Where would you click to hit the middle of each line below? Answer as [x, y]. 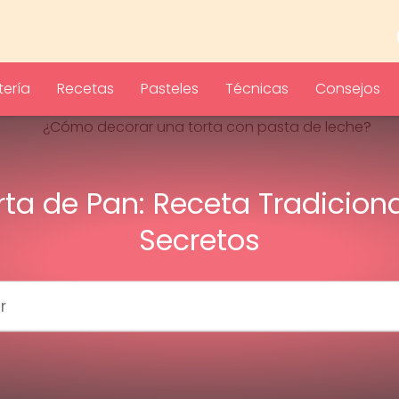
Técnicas [257, 89]
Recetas [85, 89]
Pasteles [170, 89]
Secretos [199, 240]
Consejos [348, 89]
